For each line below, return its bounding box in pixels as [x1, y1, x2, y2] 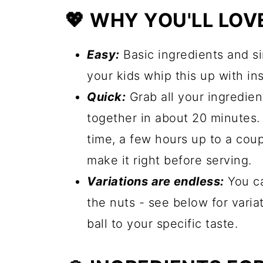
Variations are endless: [87, 174, 224, 189]
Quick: [87, 90, 126, 104]
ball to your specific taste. [87, 217, 238, 231]
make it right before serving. [87, 153, 252, 168]
